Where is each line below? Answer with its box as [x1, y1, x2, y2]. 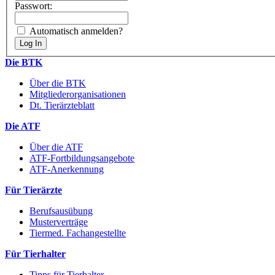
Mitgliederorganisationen [29, 89, 126, 100]
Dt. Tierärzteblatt [29, 100, 95, 111]
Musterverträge [29, 217, 88, 228]
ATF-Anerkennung [29, 164, 104, 175]
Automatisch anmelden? [29, 26, 123, 37]
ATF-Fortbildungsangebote [29, 153, 134, 164]
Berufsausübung [29, 206, 93, 217]
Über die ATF [29, 142, 83, 153]
